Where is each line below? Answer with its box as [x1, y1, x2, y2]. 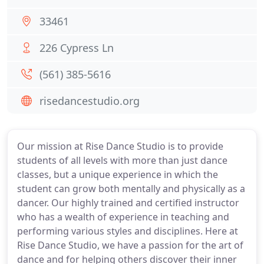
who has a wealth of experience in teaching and [17, 210, 229, 223]
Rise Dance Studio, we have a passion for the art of [17, 239, 243, 252]
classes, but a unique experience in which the [17, 168, 218, 181]
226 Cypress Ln [39, 41, 114, 55]
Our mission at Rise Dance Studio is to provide [17, 140, 223, 153]
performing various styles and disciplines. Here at [17, 225, 238, 237]
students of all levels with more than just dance [17, 154, 227, 167]
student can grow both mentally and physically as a [17, 182, 245, 195]
